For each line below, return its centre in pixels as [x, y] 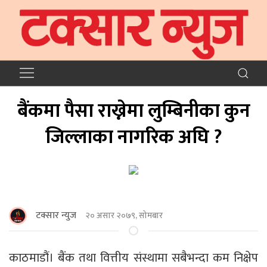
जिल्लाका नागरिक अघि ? [133, 137]
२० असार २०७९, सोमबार [124, 216]
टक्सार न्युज [56, 215]
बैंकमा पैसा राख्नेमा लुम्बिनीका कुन [133, 111]
